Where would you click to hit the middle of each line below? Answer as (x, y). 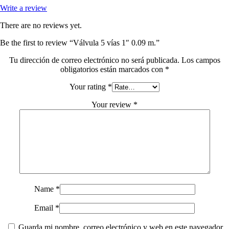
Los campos (201, 60)
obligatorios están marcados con (112, 69)
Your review (112, 104)
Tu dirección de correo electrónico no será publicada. (94, 60)
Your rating (89, 86)
